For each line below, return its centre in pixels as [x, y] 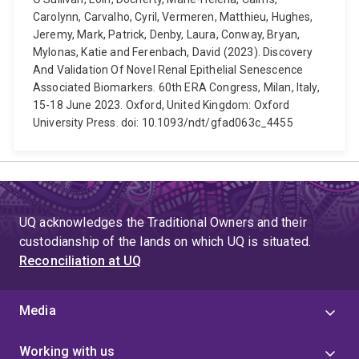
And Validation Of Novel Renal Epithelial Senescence [168, 70]
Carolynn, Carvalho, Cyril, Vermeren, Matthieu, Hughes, [173, 17]
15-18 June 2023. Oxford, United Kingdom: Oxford [161, 105]
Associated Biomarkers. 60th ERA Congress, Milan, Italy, [176, 87]
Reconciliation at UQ [81, 261]
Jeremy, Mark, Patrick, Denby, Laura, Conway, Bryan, [167, 34]
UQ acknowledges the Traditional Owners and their [163, 222]
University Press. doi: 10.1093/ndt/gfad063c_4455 [163, 123]
